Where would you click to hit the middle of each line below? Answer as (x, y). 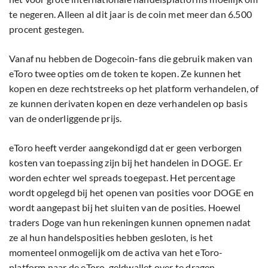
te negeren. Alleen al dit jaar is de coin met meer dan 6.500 (131, 14)
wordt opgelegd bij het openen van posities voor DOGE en (132, 193)
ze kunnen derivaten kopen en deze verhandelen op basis (128, 103)
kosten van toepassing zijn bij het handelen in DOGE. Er (126, 163)
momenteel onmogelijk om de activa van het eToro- (116, 252)
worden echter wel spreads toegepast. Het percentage (122, 178)
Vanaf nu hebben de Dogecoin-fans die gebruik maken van (131, 59)
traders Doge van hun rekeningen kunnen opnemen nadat (130, 223)
